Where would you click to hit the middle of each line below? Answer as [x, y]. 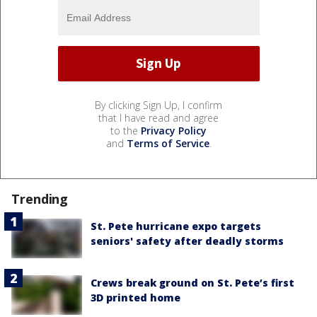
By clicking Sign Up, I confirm [158, 105]
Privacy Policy [174, 130]
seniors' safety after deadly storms [187, 241]
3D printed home [136, 298]
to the [126, 130]
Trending [40, 198]
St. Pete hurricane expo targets [176, 226]
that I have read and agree [158, 117]
